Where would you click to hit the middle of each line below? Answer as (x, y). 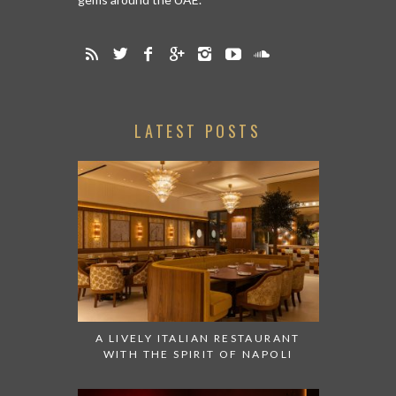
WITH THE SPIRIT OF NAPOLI (198, 354)
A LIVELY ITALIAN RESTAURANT (198, 338)
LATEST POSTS (198, 130)
